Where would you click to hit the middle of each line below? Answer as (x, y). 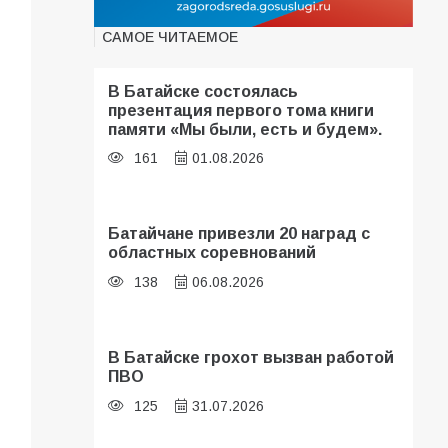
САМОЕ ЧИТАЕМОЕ (170, 36)
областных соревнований (212, 252)
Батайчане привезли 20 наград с (239, 233)
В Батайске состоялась (203, 90)
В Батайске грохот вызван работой (251, 357)
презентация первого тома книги (241, 109)
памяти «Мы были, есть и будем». (245, 128)
